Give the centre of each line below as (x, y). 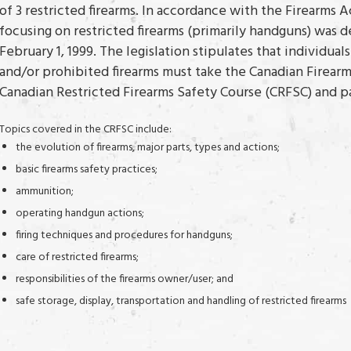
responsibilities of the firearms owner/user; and (125, 280)
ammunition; (45, 192)
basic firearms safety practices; (87, 170)
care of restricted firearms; (77, 258)
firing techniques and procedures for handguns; (124, 236)
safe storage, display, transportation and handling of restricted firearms (181, 302)
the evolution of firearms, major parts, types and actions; (148, 148)
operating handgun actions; (80, 214)
